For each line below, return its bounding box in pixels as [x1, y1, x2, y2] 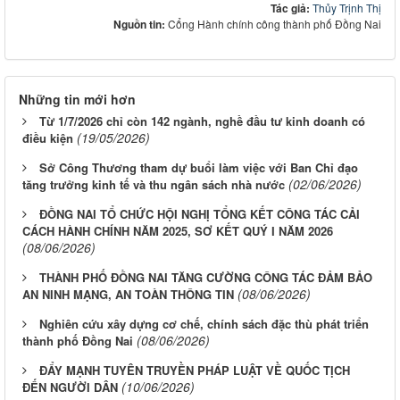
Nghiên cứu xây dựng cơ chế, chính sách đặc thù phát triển [39, 314, 369, 332]
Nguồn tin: [113, 15, 168, 32]
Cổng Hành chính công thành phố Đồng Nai [168, 15, 381, 31]
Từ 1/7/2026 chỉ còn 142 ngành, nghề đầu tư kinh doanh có [39, 112, 365, 129]
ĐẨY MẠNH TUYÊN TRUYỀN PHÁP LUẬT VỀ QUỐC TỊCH [39, 361, 350, 379]
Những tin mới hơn [19, 89, 136, 108]
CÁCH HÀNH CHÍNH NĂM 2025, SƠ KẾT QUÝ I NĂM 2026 [22, 221, 333, 239]
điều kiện [22, 129, 73, 146]
